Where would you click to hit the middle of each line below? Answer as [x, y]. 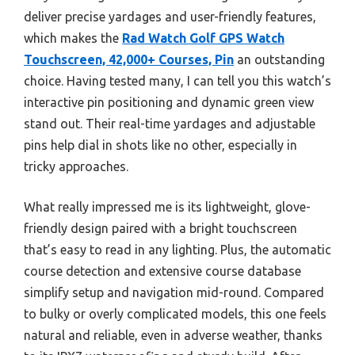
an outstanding [279, 59]
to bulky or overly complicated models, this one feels [175, 313]
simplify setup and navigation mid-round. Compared [174, 292]
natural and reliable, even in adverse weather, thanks [173, 335]
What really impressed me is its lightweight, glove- [167, 206]
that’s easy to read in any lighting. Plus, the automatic [177, 249]
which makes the [73, 38]
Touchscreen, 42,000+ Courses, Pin [129, 59]
